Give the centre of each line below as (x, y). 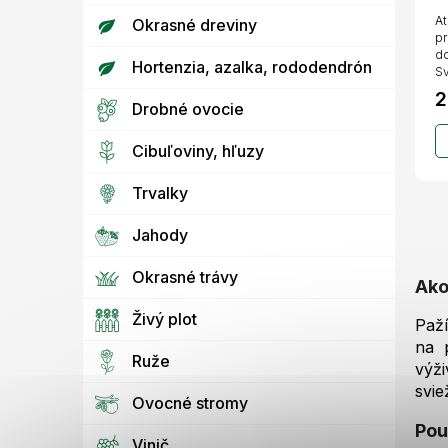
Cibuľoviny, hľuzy (198, 151)
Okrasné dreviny (194, 25)
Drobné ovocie (188, 109)
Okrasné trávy (185, 277)
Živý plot (164, 319)
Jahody (160, 235)
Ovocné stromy (190, 403)
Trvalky (160, 193)
